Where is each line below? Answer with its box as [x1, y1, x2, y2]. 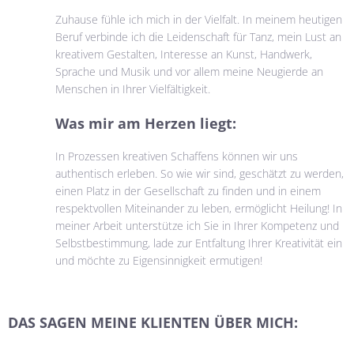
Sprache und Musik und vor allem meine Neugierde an [55, 63, 323, 79]
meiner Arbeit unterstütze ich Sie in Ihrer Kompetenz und [55, 218, 339, 234]
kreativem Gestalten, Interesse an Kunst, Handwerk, [55, 46, 312, 62]
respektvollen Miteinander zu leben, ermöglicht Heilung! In [55, 201, 342, 217]
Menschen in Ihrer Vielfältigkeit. [55, 81, 210, 96]
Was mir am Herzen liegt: [55, 114, 236, 134]
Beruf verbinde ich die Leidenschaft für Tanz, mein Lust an [55, 28, 341, 44]
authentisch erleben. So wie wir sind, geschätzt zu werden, [55, 166, 344, 182]
